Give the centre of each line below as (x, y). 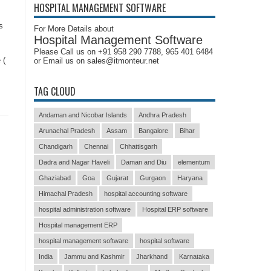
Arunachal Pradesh (67, 131)
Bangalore (153, 131)
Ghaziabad (55, 178)
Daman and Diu (144, 162)
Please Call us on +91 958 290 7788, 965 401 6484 (123, 52)
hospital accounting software (146, 194)
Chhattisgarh (139, 146)
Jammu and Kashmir (94, 256)
